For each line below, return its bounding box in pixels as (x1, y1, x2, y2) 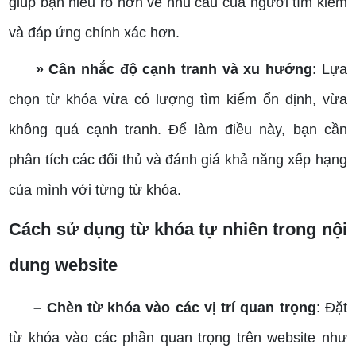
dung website (9, 255, 118, 276)
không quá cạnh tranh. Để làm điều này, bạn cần (9, 122, 347, 138)
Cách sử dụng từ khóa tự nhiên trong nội (9, 219, 347, 240)
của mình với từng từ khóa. (9, 182, 182, 199)
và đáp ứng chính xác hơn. (9, 25, 180, 41)
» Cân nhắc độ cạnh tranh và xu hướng (35, 61, 313, 78)
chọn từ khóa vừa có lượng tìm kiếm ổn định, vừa (9, 91, 347, 108)
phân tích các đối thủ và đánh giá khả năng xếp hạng (9, 152, 347, 168)
